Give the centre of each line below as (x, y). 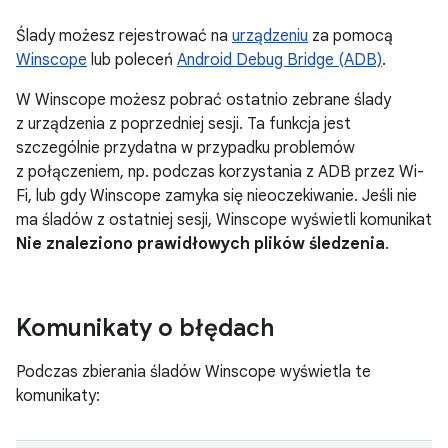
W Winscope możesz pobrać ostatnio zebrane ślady (203, 100)
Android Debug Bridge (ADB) (279, 60)
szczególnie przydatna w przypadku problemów (185, 148)
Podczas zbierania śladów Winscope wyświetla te (193, 372)
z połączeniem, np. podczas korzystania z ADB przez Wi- (220, 172)
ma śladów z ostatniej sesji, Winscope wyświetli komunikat (224, 220)
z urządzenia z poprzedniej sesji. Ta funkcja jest (183, 124)
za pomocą (350, 36)
